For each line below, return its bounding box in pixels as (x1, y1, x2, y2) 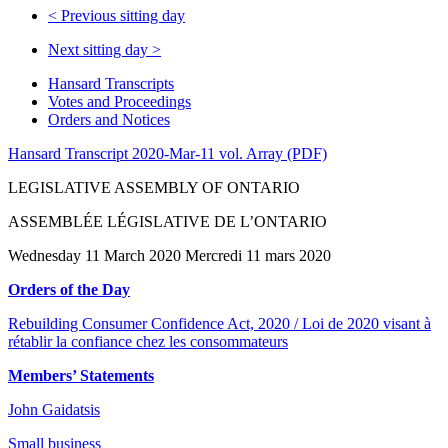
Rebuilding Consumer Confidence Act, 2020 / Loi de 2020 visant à (8, 314, 431, 332)
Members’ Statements (8, 366, 154, 384)
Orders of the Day (8, 280, 130, 298)
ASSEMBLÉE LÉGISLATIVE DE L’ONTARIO (8, 212, 327, 230)
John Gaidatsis (8, 400, 100, 418)
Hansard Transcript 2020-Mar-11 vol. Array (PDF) (8, 144, 327, 162)
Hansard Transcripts (48, 74, 174, 92)
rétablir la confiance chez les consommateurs (8, 332, 288, 350)
